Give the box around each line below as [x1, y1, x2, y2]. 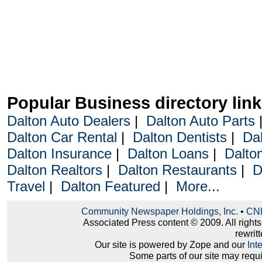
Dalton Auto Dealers [6, 113, 130, 129]
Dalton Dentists [132, 129, 227, 145]
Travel [6, 178, 45, 194]
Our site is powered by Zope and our [94, 239, 247, 250]
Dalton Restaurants [118, 162, 237, 178]
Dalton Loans [127, 146, 209, 161]
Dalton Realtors [6, 162, 102, 178]
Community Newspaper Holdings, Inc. [81, 206, 238, 216]
